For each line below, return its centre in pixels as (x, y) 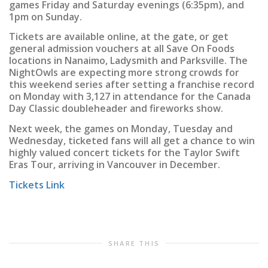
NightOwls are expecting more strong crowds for (124, 73)
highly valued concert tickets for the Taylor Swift (124, 152)
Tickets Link (37, 185)
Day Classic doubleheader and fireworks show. (116, 109)
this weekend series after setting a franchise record (132, 85)
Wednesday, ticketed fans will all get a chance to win (132, 140)
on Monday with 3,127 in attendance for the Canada (130, 97)
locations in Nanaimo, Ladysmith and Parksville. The (128, 61)
